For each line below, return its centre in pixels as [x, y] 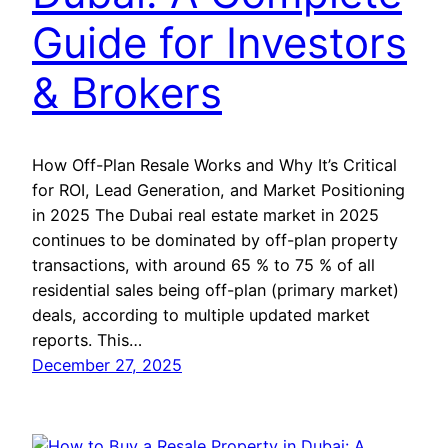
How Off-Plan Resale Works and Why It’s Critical [214, 164]
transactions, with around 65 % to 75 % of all [203, 264]
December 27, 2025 [107, 364]
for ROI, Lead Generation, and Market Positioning [218, 189]
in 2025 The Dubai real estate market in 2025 [205, 214]
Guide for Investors [219, 42]
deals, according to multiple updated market [201, 314]
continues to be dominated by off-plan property [215, 239]
